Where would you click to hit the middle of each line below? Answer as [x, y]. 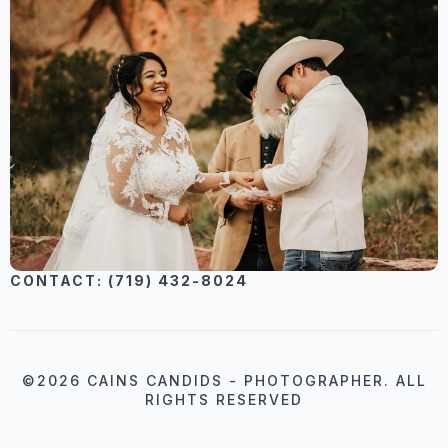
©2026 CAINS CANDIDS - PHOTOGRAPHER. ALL [224, 380]
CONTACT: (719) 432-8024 [129, 280]
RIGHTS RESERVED [224, 399]
